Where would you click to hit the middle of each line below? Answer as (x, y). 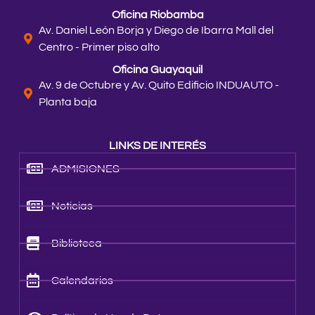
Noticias (72, 206)
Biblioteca (77, 244)
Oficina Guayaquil (157, 70)
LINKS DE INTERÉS (157, 146)
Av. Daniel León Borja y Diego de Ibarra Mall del (156, 31)
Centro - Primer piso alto (99, 47)
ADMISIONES (86, 169)
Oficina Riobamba (157, 15)
